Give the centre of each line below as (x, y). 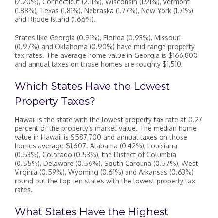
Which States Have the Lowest (92, 86)
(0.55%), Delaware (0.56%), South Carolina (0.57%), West (106, 163)
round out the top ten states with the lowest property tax (105, 181)
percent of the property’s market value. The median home (106, 128)
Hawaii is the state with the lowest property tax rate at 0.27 (109, 120)
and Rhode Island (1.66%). (55, 19)
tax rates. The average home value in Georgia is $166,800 (106, 55)
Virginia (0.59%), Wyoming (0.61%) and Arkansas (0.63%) (104, 172)
